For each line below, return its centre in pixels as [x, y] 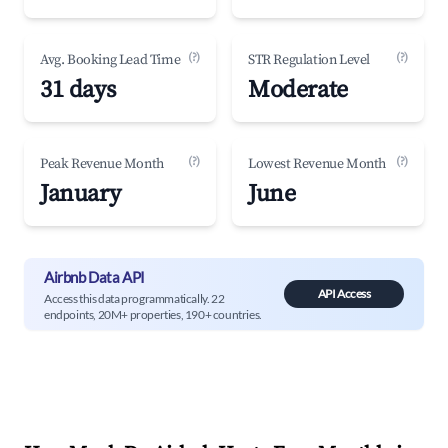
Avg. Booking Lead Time [110, 60]
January [80, 194]
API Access [344, 293]
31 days [78, 90]
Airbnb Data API [94, 276]
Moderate [298, 90]
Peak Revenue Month [102, 164]
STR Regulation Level [309, 60]
